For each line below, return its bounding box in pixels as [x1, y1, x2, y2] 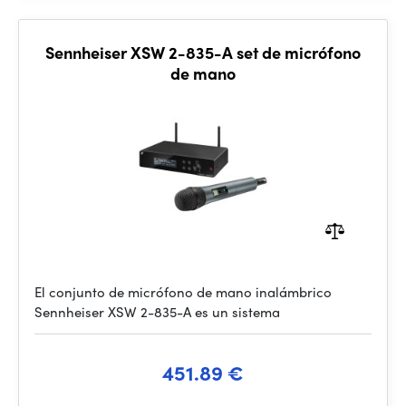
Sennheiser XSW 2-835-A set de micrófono [45, 41, 361, 63]
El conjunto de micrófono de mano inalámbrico [34, 282, 332, 302]
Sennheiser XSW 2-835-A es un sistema [34, 302, 280, 322]
